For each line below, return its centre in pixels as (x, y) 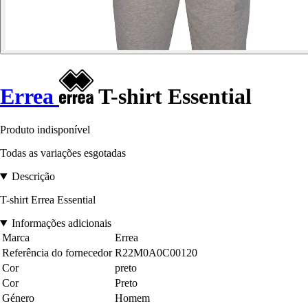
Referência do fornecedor (57, 253)
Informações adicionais (61, 223)
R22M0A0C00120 (156, 253)
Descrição (33, 177)
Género (18, 298)
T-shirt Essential (173, 96)
